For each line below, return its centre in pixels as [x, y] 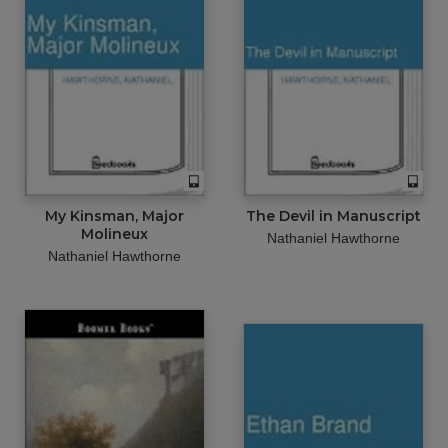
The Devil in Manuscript [333, 216]
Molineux [114, 234]
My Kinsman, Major [114, 216]
